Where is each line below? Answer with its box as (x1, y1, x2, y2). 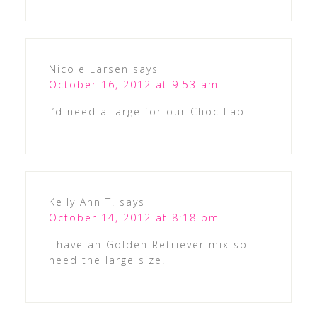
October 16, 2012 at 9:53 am (48, 77, 219, 91)
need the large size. (48, 253, 166, 267)
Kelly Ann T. (48, 195, 115, 209)
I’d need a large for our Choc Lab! (48, 104, 248, 118)
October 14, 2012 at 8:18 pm (48, 210, 219, 224)
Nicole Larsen (48, 62, 129, 76)
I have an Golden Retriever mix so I (48, 237, 255, 251)
